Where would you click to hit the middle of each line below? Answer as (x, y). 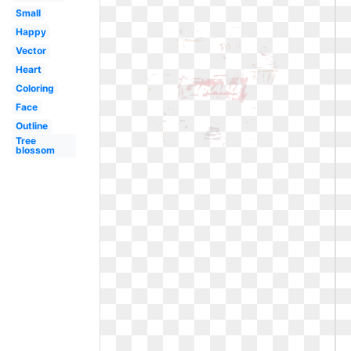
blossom (35, 150)
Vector (31, 51)
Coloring (34, 88)
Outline (31, 126)
